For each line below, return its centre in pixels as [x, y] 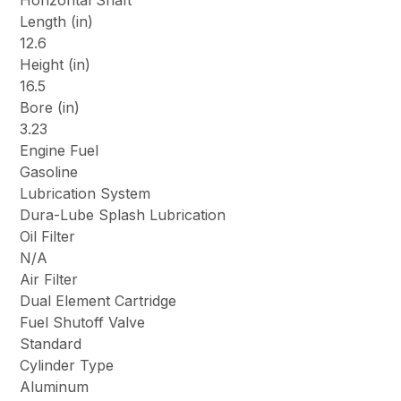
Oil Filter [48, 237]
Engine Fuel [60, 151]
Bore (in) [50, 108]
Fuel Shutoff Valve [83, 323]
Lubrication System [85, 194]
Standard [51, 344]
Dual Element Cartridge [98, 301]
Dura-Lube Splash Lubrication [123, 215]
